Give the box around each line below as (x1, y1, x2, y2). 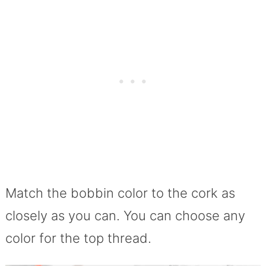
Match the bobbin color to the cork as (5, 185, 235, 201)
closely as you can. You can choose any (5, 208, 245, 224)
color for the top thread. (5, 230, 151, 246)
